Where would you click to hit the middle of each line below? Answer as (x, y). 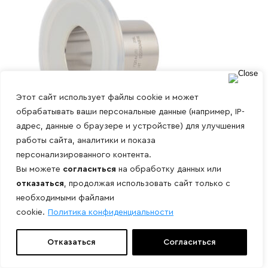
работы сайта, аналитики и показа (86, 141)
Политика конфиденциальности (111, 212)
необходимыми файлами (65, 198)
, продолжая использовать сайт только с (147, 184)
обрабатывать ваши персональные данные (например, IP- (130, 112)
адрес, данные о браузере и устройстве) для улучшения (130, 126)
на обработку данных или (169, 169)
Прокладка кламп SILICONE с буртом (105, 192)
